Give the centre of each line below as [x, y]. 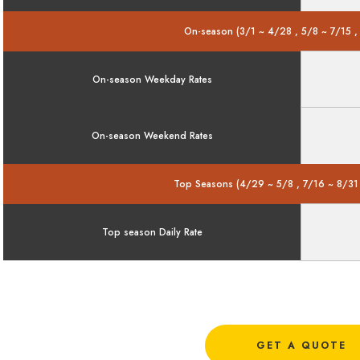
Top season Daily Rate [152, 232]
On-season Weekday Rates [152, 79]
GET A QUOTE [301, 345]
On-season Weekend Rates [152, 135]
